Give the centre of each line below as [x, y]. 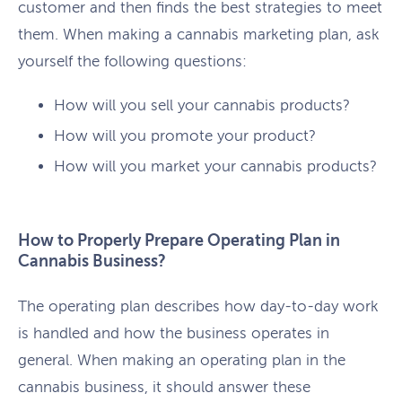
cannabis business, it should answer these [164, 387]
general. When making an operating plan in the [182, 360]
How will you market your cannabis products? [215, 167]
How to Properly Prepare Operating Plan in [179, 241]
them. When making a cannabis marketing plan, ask [199, 35]
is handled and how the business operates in [174, 333]
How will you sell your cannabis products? [202, 106]
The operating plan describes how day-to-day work [198, 306]
